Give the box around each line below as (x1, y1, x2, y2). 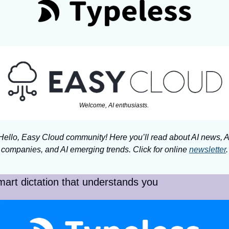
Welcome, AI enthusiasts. (79, 102, 150, 109)
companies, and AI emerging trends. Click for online (1, 145, 189, 154)
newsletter (189, 145, 226, 154)
